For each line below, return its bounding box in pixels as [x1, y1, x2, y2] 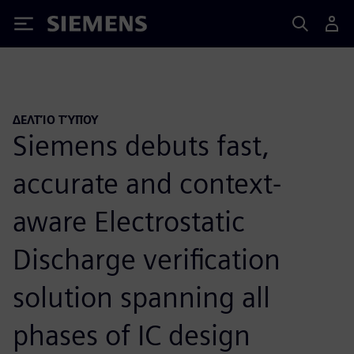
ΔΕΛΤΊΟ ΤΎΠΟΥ [13, 113, 99, 126]
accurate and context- [13, 165, 281, 201]
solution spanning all [13, 279, 270, 314]
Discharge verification [13, 241, 281, 277]
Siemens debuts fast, [13, 127, 269, 163]
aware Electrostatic [13, 203, 245, 239]
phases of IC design [13, 317, 250, 352]
